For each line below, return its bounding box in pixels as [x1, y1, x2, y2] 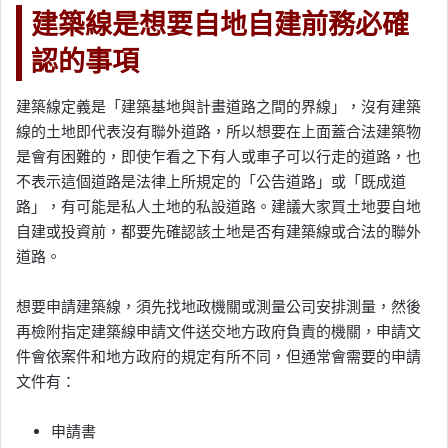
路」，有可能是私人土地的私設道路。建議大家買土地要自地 [16, 197, 421, 217]
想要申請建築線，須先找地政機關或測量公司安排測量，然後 [16, 297, 421, 317]
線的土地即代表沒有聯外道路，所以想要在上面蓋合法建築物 [16, 122, 421, 142]
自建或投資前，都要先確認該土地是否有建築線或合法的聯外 [16, 222, 421, 242]
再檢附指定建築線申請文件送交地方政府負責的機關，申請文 [16, 322, 421, 342]
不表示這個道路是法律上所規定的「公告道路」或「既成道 [16, 172, 406, 192]
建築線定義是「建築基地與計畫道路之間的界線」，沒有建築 [16, 97, 421, 117]
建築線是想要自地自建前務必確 [31, 5, 409, 43]
